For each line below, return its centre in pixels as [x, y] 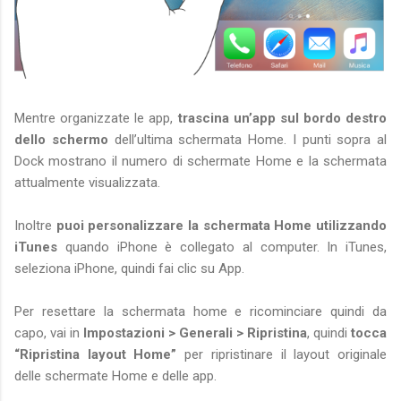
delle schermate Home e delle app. [115, 376]
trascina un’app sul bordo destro [282, 119]
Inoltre [35, 226]
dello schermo [61, 140]
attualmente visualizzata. [87, 183]
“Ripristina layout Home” [96, 355]
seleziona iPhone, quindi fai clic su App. [129, 269]
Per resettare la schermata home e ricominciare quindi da [200, 312]
